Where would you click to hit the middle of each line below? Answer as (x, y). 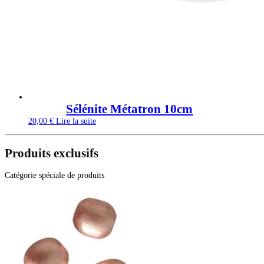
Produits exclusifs (52, 153)
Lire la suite (76, 121)
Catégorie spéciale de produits (55, 176)
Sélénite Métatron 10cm (130, 109)
